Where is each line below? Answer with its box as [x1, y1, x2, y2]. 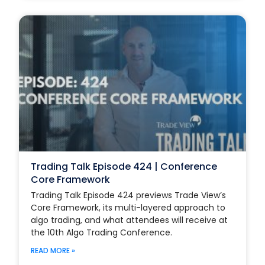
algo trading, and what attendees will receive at [31, 214, 228, 226]
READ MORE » [31, 245, 76, 256]
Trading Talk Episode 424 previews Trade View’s [31, 189, 227, 201]
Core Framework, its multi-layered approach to [31, 201, 226, 214]
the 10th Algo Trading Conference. [31, 226, 173, 238]
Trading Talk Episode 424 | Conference [31, 159, 218, 173]
